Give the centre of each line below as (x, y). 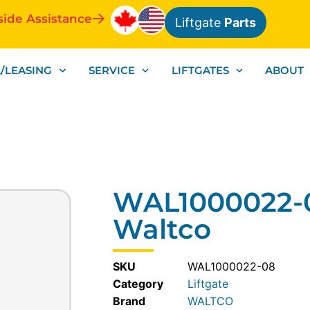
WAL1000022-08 (232, 267)
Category (138, 284)
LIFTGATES (200, 70)
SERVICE (111, 70)
